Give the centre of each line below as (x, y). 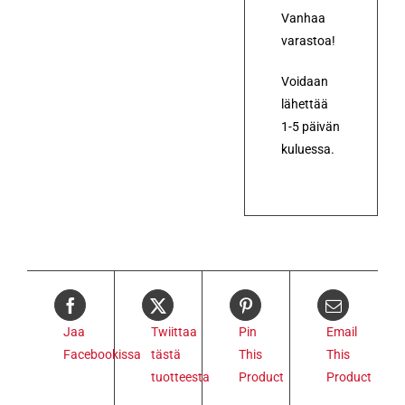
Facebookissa (102, 354)
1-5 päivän (311, 126)
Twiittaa (174, 331)
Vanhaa (303, 18)
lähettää (305, 104)
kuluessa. (308, 149)
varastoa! (308, 40)
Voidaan (305, 81)
